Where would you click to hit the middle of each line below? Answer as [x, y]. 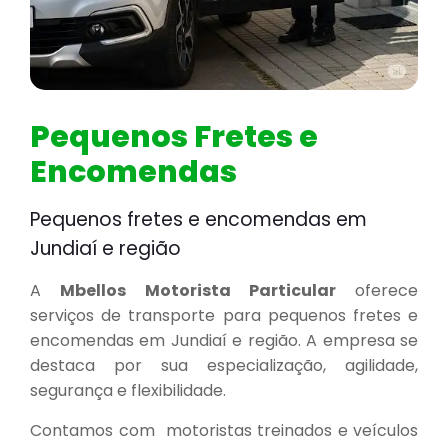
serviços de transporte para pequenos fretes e [224, 315]
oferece [377, 290]
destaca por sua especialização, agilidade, [224, 365]
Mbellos [92, 290]
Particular [293, 290]
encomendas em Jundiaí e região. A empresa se [224, 340]
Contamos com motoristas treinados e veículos [224, 430]
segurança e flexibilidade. [128, 390]
